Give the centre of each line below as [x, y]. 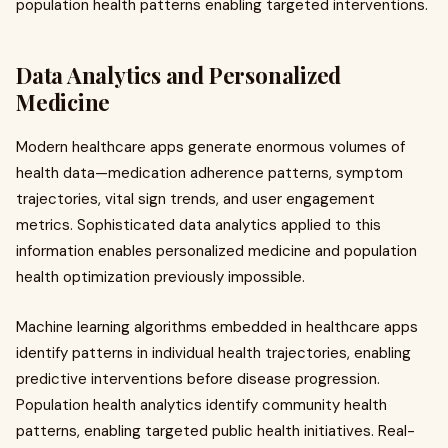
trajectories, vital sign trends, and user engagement [195, 199]
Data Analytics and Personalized [179, 75]
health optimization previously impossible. [160, 277]
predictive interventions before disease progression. [198, 379]
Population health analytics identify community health [201, 405]
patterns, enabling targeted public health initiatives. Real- [215, 431]
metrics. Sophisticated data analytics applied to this [198, 225]
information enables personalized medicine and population [216, 251]
